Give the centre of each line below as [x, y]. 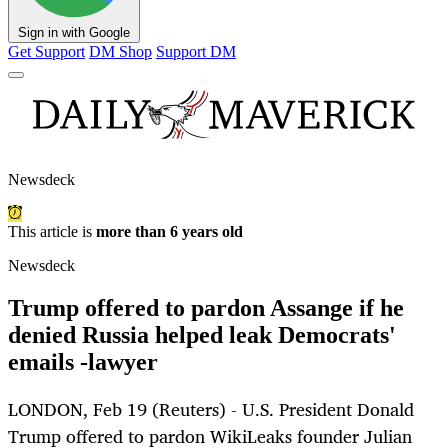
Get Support [46, 52]
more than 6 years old [169, 232]
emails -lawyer [83, 362]
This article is [52, 232]
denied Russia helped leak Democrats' [202, 335]
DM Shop [120, 52]
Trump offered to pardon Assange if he [206, 308]
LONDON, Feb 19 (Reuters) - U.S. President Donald [211, 409]
